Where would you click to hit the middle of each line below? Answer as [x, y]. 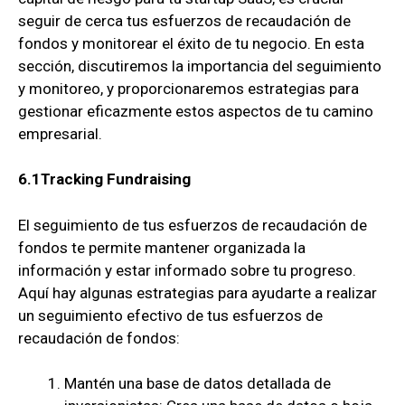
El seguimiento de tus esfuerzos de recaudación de [193, 225]
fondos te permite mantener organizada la [162, 247]
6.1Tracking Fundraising [106, 179]
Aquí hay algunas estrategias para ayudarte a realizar [198, 292]
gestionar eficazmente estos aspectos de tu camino [196, 111]
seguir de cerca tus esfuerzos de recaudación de [184, 20]
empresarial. [60, 133]
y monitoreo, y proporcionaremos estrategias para [188, 88]
